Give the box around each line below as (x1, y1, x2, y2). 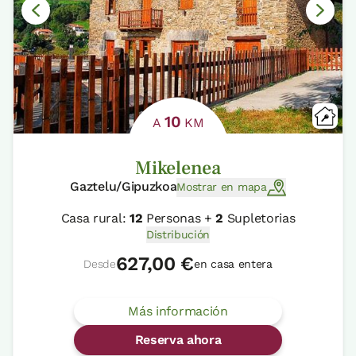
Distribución (145, 227, 211, 241)
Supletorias (223, 210, 296, 226)
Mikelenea (135, 155, 221, 180)
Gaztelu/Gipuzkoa (70, 178, 177, 194)
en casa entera (194, 257, 273, 270)
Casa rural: (60, 210, 130, 226)
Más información (128, 303, 228, 319)
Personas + (142, 210, 216, 226)
